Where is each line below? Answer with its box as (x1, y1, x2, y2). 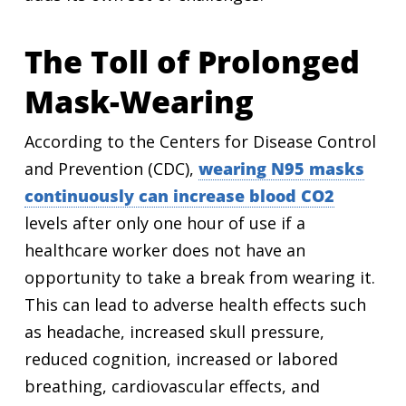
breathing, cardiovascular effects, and (24, 375, 320, 397)
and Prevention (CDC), (24, 158, 198, 179)
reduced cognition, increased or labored (24, 348, 338, 370)
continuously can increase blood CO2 (24, 185, 334, 207)
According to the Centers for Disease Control (24, 130, 376, 152)
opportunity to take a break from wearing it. (24, 266, 375, 288)
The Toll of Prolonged (24, 41, 360, 82)
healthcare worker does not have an (24, 239, 305, 261)
